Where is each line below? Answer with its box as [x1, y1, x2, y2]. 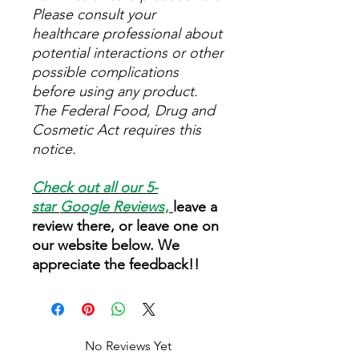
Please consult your [32, 6, 155, 23]
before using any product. [32, 83, 198, 100]
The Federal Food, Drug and [32, 102, 215, 119]
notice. [32, 140, 76, 158]
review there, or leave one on [32, 217, 219, 235]
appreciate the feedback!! [32, 256, 204, 273]
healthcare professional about [32, 25, 222, 42]
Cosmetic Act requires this [32, 121, 201, 139]
